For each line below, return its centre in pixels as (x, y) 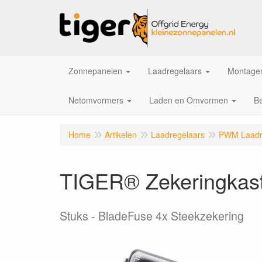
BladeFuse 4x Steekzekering (171, 216)
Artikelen (121, 135)
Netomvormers (96, 100)
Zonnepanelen (95, 71)
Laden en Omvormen (189, 100)
